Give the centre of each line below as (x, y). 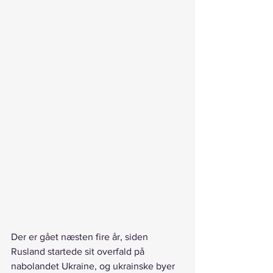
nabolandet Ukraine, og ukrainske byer (94, 266)
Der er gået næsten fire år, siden (81, 236)
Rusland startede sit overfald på (79, 251)
